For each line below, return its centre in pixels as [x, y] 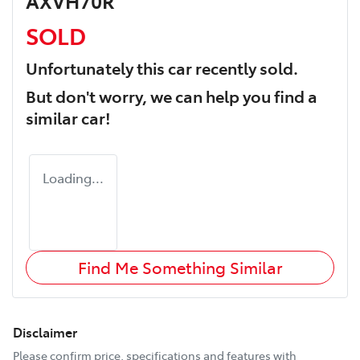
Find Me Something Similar [180, 268]
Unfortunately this [97, 68]
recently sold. [245, 68]
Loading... [73, 178]
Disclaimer [45, 332]
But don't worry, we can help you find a [172, 96]
